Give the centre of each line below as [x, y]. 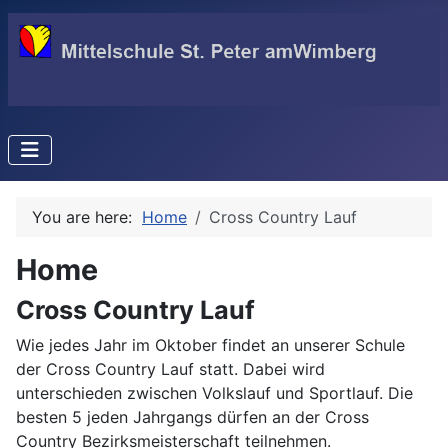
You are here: [87, 216]
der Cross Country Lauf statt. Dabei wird [170, 368]
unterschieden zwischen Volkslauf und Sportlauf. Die [214, 392]
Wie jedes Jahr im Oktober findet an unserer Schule [210, 344]
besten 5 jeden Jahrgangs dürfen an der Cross [192, 416]
